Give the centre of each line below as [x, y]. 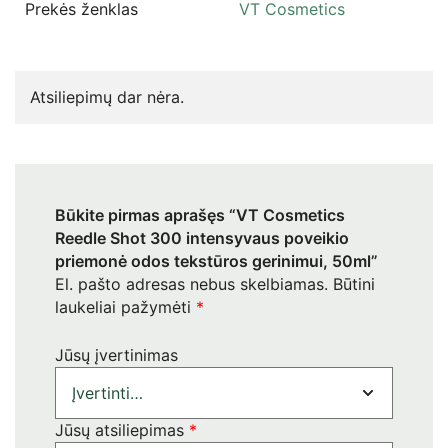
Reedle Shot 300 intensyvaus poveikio [202, 237]
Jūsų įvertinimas [116, 354]
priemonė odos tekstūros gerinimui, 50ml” [216, 260]
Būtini [354, 283]
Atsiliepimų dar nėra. [107, 96]
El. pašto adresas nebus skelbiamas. [191, 283]
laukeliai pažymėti [125, 306]
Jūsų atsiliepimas [122, 429]
